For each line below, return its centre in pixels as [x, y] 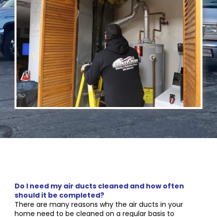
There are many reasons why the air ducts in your [99, 204]
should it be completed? [59, 195]
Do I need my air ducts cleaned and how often [99, 186]
